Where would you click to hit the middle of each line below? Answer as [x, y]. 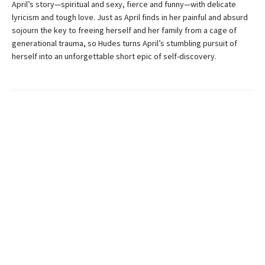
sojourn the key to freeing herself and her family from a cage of [124, 30]
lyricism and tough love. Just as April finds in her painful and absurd [130, 17]
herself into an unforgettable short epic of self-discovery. [114, 56]
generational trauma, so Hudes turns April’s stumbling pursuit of [125, 43]
